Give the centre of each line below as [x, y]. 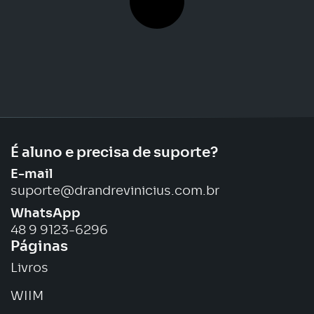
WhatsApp [46, 214]
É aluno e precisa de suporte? [116, 153]
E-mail [32, 175]
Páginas [39, 247]
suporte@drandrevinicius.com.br [115, 192]
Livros [29, 269]
